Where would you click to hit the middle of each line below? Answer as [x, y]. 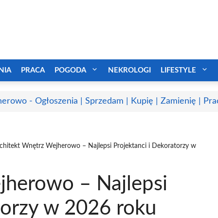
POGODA [70, 70]
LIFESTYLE [178, 70]
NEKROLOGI [129, 70]
